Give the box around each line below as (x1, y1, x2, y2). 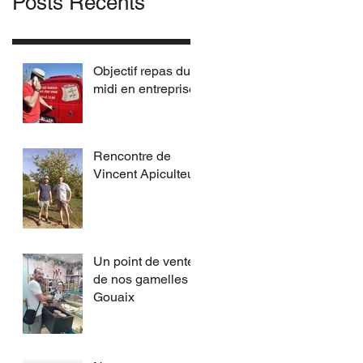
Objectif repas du (93, 63, 190, 79)
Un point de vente (93, 254, 194, 269)
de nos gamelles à (93, 271, 199, 287)
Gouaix (93, 289, 135, 305)
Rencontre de (93, 148, 171, 164)
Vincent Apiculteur (93, 166, 199, 181)
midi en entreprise (93, 81, 196, 96)
